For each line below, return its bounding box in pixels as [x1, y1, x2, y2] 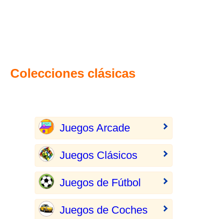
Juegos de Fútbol [59, 176, 141, 189]
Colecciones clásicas [10, 66, 135, 81]
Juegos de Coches [59, 204, 148, 216]
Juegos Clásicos [59, 149, 137, 161]
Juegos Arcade [59, 122, 130, 134]
